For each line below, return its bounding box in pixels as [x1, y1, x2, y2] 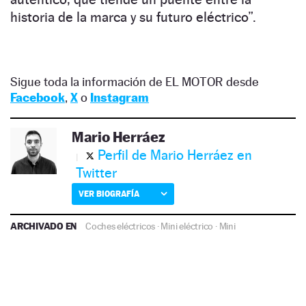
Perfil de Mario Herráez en [98, 147, 252, 164]
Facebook [10, 90, 65, 105]
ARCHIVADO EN [10, 220, 79, 232]
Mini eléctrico [161, 221, 214, 232]
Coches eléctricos [85, 221, 156, 232]
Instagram [90, 90, 149, 105]
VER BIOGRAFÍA [79, 189, 139, 199]
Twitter [76, 165, 117, 182]
